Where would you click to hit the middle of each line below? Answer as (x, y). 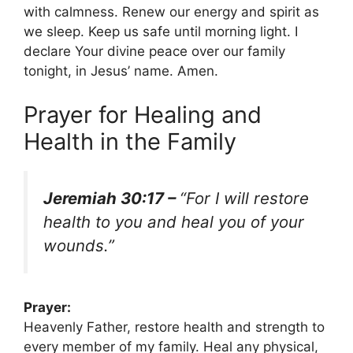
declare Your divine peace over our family (154, 52)
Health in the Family (130, 141)
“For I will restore (244, 198)
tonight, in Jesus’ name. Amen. (121, 71)
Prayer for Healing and (143, 114)
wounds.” (79, 245)
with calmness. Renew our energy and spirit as (171, 12)
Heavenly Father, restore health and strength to (174, 327)
